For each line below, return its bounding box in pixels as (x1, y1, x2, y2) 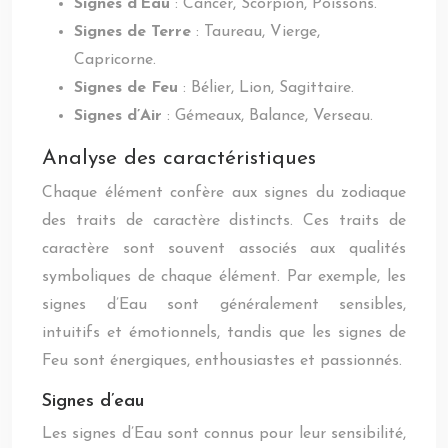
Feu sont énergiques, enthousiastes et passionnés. (42, 353, 402, 369)
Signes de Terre (74, 24, 196, 40)
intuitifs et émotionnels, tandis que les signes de (42, 325, 406, 341)
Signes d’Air (74, 108, 167, 124)
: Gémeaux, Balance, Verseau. (167, 108, 373, 124)
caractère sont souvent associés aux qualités (42, 241, 406, 257)
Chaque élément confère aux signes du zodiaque (42, 185, 406, 201)
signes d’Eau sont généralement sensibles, (42, 297, 406, 313)
